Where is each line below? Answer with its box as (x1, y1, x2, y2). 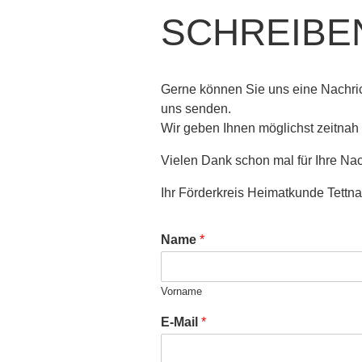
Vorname (161, 284, 203, 297)
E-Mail (161, 314, 202, 329)
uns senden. (161, 101, 232, 116)
